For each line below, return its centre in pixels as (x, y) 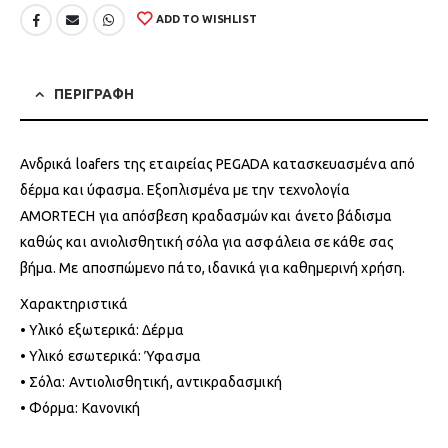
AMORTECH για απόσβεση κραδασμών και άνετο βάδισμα (206, 215)
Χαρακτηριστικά (74, 303)
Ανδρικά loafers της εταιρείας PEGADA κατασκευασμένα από (217, 163)
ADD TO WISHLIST (206, 19)
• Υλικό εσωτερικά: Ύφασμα (110, 355)
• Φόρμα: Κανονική (80, 407)
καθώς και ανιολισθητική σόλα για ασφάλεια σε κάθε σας (207, 241)
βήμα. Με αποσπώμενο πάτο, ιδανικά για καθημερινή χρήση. (212, 267)
